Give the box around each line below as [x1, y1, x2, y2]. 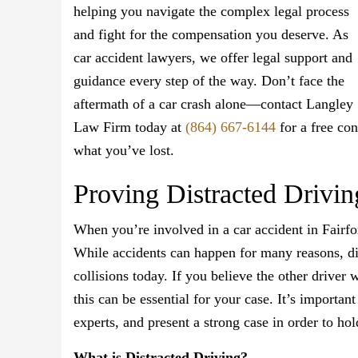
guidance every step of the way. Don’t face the [74, 73, 344, 89]
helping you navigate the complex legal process [74, 3, 349, 20]
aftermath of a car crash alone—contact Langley [74, 96, 353, 113]
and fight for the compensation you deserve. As [74, 26, 348, 43]
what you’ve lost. [74, 142, 174, 159]
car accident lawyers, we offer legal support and [74, 50, 352, 66]
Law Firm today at [74, 119, 185, 136]
